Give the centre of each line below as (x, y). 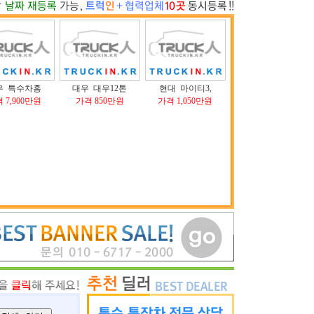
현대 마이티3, (185, 88)
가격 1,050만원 (185, 101)
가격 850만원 (100, 101)
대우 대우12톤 (100, 88)
